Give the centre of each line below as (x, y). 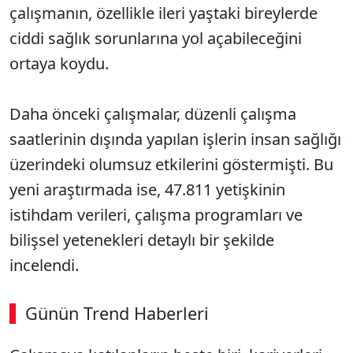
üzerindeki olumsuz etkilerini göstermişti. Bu (171, 164)
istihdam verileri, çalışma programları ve (156, 215)
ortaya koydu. (61, 63)
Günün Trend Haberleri (117, 313)
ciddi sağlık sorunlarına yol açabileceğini (156, 38)
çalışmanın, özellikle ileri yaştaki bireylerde (163, 13)
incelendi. (46, 265)
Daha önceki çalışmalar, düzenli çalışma (153, 114)
